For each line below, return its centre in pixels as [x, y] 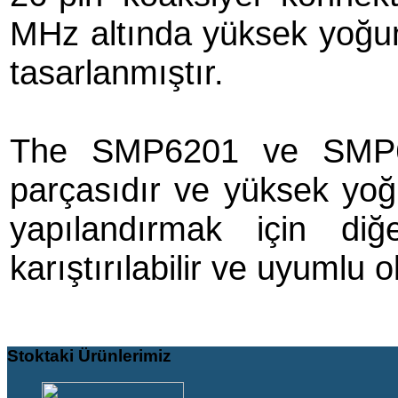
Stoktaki [43, 355]
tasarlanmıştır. [117, 72]
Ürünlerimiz [125, 355]
